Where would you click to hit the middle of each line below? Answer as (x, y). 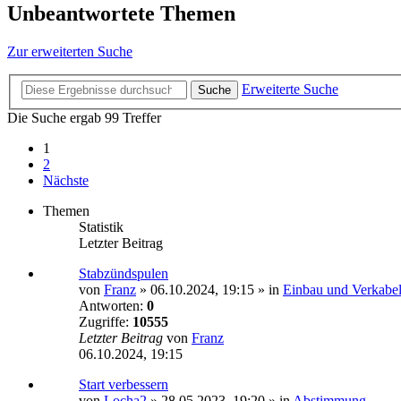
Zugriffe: (106, 322)
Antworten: (113, 306)
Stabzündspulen (124, 274)
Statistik (101, 227)
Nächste (66, 181)
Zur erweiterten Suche (70, 51)
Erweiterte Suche (290, 90)
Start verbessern (124, 385)
